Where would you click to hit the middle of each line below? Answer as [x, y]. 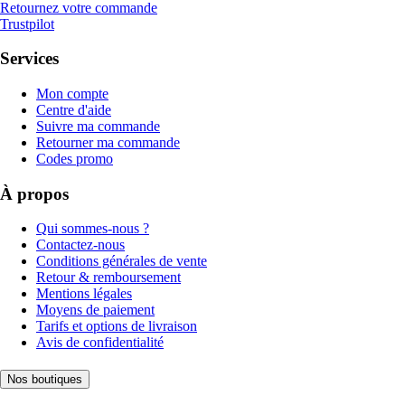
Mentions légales [84, 294]
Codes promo [75, 159]
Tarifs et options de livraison [117, 326]
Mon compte [72, 94]
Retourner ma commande [108, 143]
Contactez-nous [80, 245]
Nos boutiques [45, 380]
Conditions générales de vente [122, 261]
